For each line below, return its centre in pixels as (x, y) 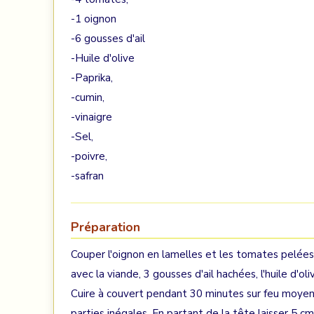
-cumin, (88, 97)
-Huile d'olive (103, 58)
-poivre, (89, 156)
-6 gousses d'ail (108, 39)
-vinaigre (91, 117)
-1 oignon (94, 19)
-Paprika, (92, 78)
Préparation (105, 227)
